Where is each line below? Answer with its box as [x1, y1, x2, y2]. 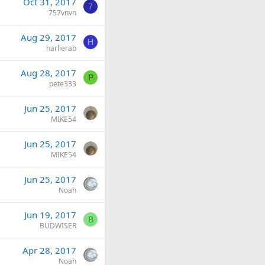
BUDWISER [40, 221, 76, 231]
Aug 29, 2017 [21, 31, 76, 43]
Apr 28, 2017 [22, 244, 76, 256]
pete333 [49, 79, 76, 89]
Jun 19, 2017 [24, 209, 76, 221]
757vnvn [49, 8, 76, 18]
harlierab [46, 43, 76, 53]
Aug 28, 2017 [21, 67, 76, 79]
